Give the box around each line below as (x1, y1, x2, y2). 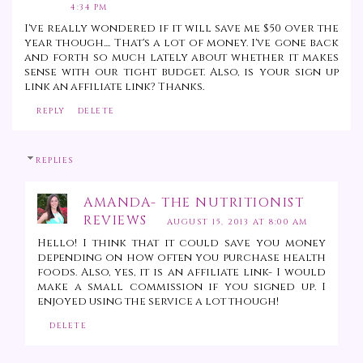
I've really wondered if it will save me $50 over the (24, 20, 339, 36)
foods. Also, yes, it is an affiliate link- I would (37, 264, 326, 280)
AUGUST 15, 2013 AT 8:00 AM (166, 216, 308, 228)
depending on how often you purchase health (37, 250, 326, 265)
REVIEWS (83, 211, 147, 229)
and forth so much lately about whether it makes (24, 49, 339, 65)
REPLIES (36, 154, 74, 166)
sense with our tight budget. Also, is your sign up (24, 64, 339, 79)
